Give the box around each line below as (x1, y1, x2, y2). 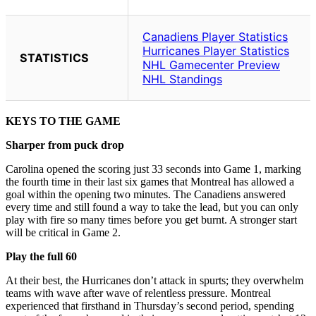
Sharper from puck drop (6, 138, 124, 151)
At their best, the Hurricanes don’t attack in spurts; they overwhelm (6, 274, 303, 286)
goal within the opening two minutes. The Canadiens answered (6, 188, 286, 200)
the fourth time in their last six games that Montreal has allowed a (6, 175, 294, 188)
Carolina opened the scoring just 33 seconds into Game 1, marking (6, 162, 301, 175)
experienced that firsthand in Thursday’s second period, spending (6, 299, 294, 312)
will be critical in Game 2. (6, 226, 121, 238)
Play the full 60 (6, 250, 77, 262)
